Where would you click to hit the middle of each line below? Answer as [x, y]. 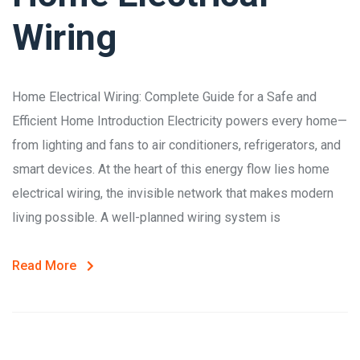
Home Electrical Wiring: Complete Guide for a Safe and [164, 97]
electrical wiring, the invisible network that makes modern [173, 194]
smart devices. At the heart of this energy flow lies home [171, 170]
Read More [44, 266]
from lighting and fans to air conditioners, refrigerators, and [176, 145]
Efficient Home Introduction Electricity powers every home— [180, 121]
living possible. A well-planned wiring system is [146, 218]
